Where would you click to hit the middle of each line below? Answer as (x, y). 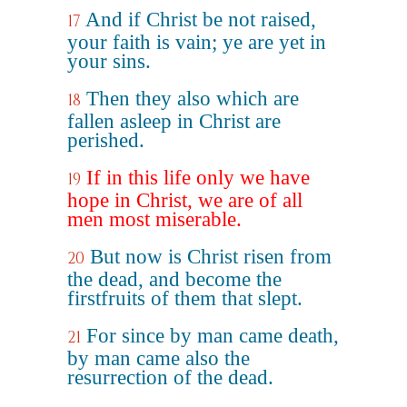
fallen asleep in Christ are (174, 121)
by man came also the (159, 358)
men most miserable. (154, 219)
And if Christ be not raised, (201, 20)
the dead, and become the (174, 279)
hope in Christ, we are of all (185, 200)
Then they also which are (193, 99)
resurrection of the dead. (170, 377)
